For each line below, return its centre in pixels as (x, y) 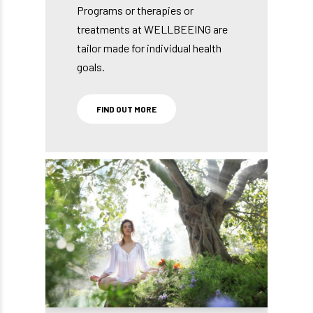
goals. (91, 67)
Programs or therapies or (135, 10)
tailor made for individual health (149, 48)
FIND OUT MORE (126, 109)
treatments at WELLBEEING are (152, 29)
